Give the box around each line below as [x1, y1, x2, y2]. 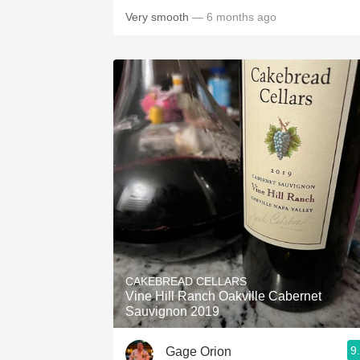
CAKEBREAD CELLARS [125, 275, 247, 288]
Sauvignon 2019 [125, 305, 219, 318]
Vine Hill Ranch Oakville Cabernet [125, 289, 321, 303]
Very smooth [125, 10, 192, 23]
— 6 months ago [192, 10, 276, 23]
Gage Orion [166, 344, 231, 358]
